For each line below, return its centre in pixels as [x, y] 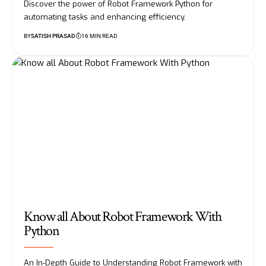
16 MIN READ [99, 36]
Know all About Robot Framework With [123, 217]
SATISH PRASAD [53, 36]
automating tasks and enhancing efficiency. [105, 17]
